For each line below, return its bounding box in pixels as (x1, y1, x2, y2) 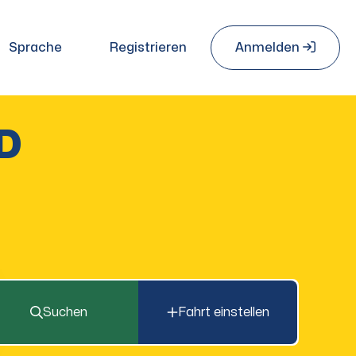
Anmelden (235, 41, 300, 54)
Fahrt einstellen (177, 305, 269, 319)
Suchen (43, 305, 87, 319)
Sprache (9, 41, 62, 54)
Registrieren (110, 41, 187, 54)
